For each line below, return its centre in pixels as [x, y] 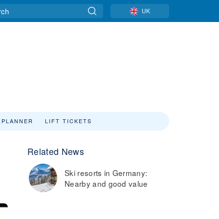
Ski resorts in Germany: [106, 173]
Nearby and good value [106, 183]
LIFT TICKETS [68, 121]
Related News [56, 151]
